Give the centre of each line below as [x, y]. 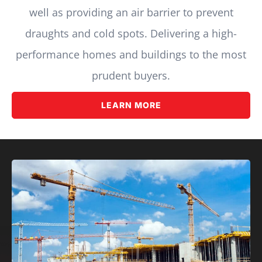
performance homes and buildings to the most [131, 55]
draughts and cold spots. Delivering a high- [131, 34]
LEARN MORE [131, 105]
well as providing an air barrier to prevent [131, 13]
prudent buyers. [131, 76]
